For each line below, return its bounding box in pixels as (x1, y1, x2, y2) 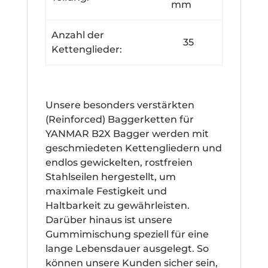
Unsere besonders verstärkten (45, 99, 194, 111)
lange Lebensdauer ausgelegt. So (45, 242, 209, 254)
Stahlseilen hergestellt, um (45, 170, 176, 182)
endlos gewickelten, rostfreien (45, 156, 193, 168)
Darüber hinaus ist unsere (45, 214, 172, 226)
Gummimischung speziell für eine (45, 228, 209, 240)
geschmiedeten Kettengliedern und (45, 142, 222, 154)
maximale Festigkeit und (45, 185, 167, 197)
